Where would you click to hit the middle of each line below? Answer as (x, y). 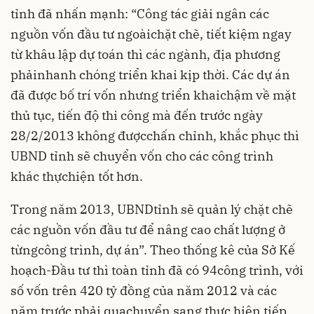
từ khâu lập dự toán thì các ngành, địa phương (145, 54)
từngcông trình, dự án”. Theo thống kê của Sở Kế (153, 250)
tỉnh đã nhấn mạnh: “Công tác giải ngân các (140, 14)
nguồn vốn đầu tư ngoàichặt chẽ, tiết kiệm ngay (151, 34)
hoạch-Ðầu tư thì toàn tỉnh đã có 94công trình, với (157, 270)
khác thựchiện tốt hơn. (77, 176)
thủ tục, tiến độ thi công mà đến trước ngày (137, 115)
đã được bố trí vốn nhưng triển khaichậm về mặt (153, 95)
